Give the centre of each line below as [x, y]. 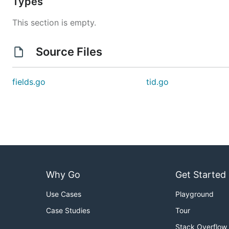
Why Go [63, 175]
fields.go [29, 82]
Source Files [69, 52]
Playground [194, 194]
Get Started [201, 175]
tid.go [158, 82]
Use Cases [64, 194]
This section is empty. [54, 22]
